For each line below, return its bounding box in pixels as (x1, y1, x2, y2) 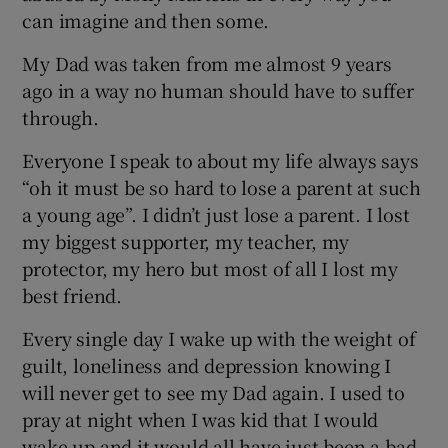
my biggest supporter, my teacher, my (22, 227, 350, 254)
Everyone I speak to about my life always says (22, 146, 419, 173)
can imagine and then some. (22, 6, 270, 33)
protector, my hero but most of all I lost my (22, 254, 398, 281)
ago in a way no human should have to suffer (22, 76, 414, 103)
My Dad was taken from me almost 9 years (22, 49, 392, 76)
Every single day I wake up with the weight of (22, 324, 416, 351)
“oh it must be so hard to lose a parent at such (22, 173, 422, 200)
